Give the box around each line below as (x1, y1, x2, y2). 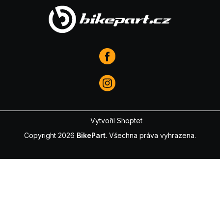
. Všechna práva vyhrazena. (106, 131, 196, 139)
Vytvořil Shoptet (90, 116, 142, 125)
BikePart (77, 131, 106, 139)
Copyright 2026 (24, 131, 77, 139)
